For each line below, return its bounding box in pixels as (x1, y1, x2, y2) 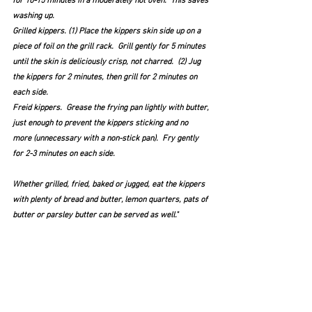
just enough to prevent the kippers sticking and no (13, 118, 190, 128)
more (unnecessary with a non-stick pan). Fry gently (13, 133, 201, 143)
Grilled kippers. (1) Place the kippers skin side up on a (13, 26, 203, 36)
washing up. (13, 10, 54, 21)
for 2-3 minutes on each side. (13, 148, 115, 159)
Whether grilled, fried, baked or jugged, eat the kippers (13, 179, 207, 189)
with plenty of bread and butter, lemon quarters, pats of (13, 194, 210, 205)
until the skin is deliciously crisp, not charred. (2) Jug (13, 56, 203, 67)
